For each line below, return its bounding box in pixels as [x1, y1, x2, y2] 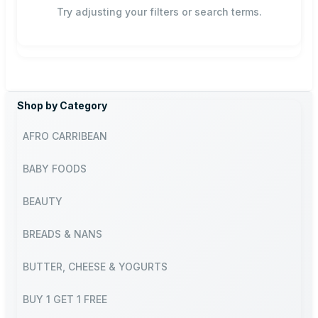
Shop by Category [17, 99, 107, 111]
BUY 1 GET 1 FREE [23, 292, 107, 305]
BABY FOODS [23, 162, 87, 175]
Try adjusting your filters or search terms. [56, 5, 262, 18]
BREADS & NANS [23, 227, 102, 240]
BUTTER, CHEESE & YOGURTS [23, 260, 168, 273]
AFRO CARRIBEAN [23, 129, 107, 142]
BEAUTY [23, 194, 62, 207]
